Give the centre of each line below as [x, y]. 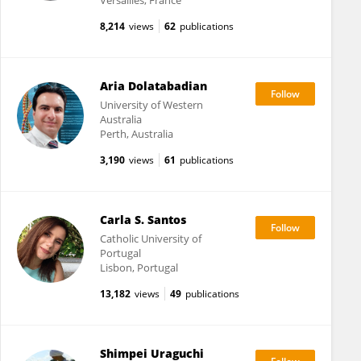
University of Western [151, 105]
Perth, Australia [136, 134]
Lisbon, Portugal [139, 268]
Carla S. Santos [143, 220]
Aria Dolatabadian [153, 86]
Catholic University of [150, 239]
